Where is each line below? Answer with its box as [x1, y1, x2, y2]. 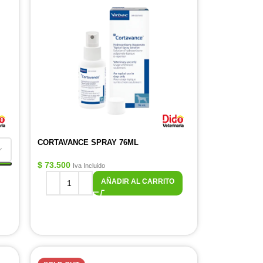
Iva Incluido [73, 162, 105, 169]
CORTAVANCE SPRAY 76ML [38, 138, 139, 147]
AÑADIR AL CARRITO [100, 177, 174, 186]
